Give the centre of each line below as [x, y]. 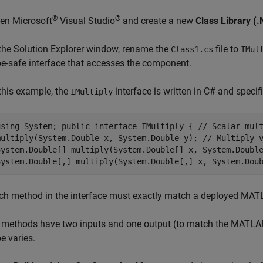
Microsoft [32, 21]
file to [227, 49]
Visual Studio [86, 21]
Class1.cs [192, 49]
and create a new [158, 21]
